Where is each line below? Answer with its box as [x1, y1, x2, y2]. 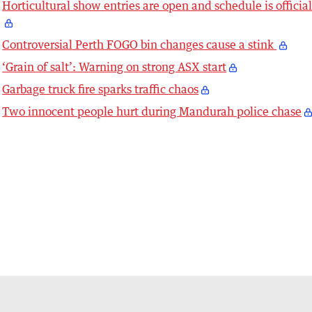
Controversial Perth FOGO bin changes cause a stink [2, 37, 277, 52]
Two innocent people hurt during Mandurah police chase [2, 104, 302, 118]
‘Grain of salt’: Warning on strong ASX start [2, 59, 227, 74]
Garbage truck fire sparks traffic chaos [2, 81, 199, 96]
